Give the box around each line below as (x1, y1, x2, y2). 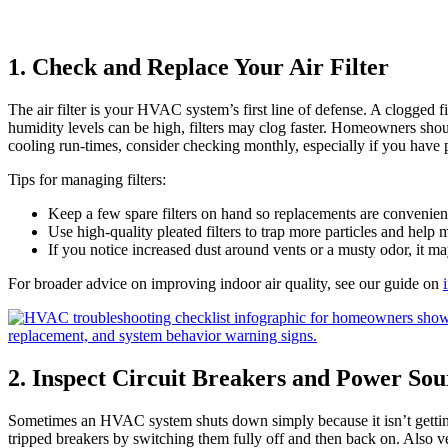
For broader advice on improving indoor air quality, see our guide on (8, 274, 443, 292)
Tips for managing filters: (8, 170, 166, 188)
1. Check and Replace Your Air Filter (8, 53, 389, 80)
